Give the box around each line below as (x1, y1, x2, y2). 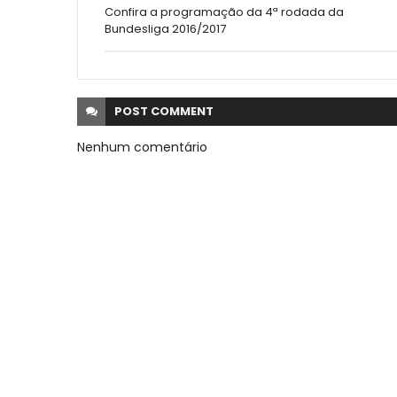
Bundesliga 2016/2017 (105, 20, 226, 38)
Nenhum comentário (77, 138, 207, 157)
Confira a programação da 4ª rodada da (105, 4, 344, 21)
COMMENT (151, 103, 214, 121)
